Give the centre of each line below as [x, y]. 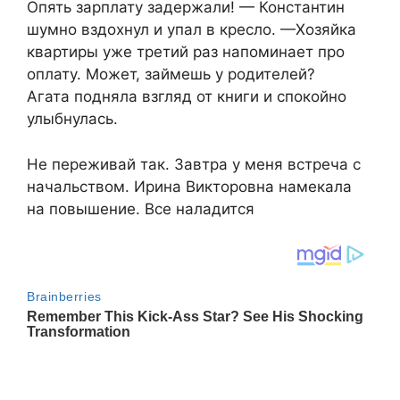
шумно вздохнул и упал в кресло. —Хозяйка [192, 30]
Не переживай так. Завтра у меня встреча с [194, 164]
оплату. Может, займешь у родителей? [171, 75]
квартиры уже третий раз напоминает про [186, 52]
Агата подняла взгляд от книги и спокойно [187, 97]
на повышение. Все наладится [141, 208]
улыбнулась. [72, 119]
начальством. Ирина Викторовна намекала [189, 186]
